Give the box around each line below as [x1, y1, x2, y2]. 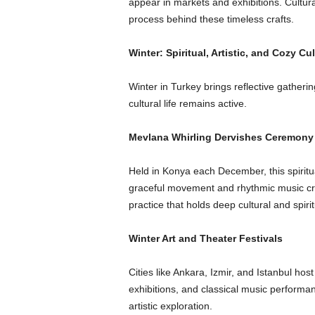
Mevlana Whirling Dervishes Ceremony [128, 131, 314, 143]
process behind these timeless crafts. [128, 13, 294, 25]
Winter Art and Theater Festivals [128, 233, 283, 244]
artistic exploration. [128, 300, 212, 311]
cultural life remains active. [128, 98, 247, 109]
